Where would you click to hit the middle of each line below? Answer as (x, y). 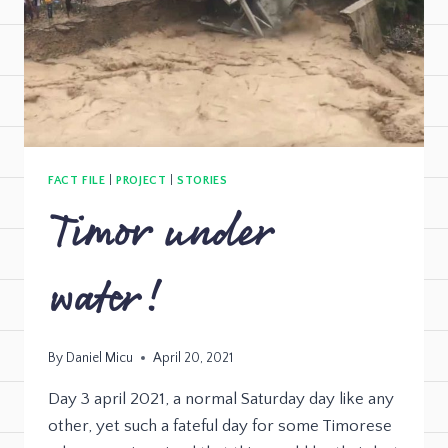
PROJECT (141, 181)
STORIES (202, 181)
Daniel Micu (100, 357)
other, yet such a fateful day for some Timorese (220, 425)
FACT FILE (77, 181)
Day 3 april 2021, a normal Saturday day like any (221, 398)
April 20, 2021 (193, 357)
